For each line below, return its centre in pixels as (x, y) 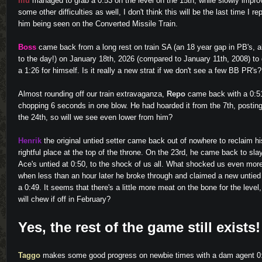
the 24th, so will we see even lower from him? (95, 118)
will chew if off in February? (64, 199)
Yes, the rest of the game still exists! (139, 227)
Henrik (30, 141)
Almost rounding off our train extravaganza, (92, 94)
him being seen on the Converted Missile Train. (98, 24)
